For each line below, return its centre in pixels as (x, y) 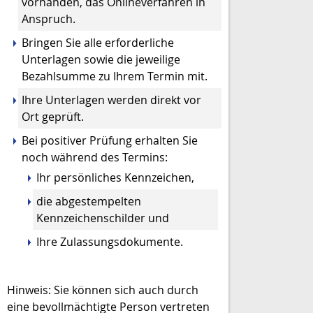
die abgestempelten (89, 201)
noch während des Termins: (95, 157)
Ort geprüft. (53, 117)
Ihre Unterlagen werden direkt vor (111, 100)
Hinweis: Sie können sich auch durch (103, 290)
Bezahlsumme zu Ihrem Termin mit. (115, 76)
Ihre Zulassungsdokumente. (110, 242)
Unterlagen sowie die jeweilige (101, 59)
